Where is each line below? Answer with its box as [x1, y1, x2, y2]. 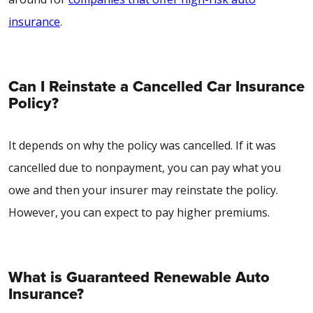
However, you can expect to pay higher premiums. [8, 204, 270, 220]
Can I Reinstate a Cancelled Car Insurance [8, 74, 305, 98]
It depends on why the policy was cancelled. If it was [8, 137, 276, 153]
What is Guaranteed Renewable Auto [8, 265, 270, 289]
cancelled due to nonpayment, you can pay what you [8, 159, 281, 175]
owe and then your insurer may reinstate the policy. [8, 182, 278, 198]
